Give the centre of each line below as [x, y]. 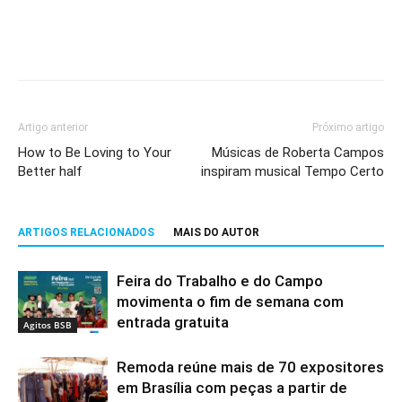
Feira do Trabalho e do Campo [220, 280]
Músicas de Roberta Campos [298, 152]
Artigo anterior [53, 127]
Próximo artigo [348, 127]
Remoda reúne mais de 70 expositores [250, 367]
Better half [50, 171]
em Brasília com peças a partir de [232, 387]
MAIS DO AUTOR [216, 232]
